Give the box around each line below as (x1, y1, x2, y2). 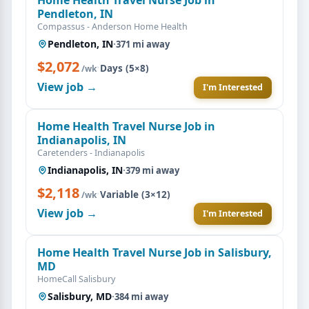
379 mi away (126, 163, 179, 177)
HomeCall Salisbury (37, 272, 115, 285)
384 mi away (114, 290, 168, 303)
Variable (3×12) (100, 188, 170, 201)
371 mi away (116, 37, 170, 50)
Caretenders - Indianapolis (37, 146, 145, 159)
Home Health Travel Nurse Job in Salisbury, (37, 244, 272, 260)
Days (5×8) (100, 61, 149, 74)
